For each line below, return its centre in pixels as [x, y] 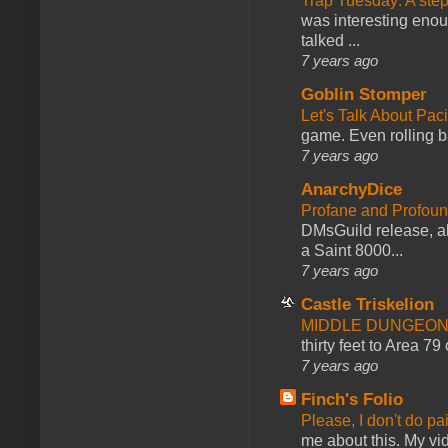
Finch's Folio [352, 399]
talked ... [330, 40]
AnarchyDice [351, 189]
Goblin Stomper [364, 94]
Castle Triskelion [367, 304]
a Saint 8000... [352, 250]
